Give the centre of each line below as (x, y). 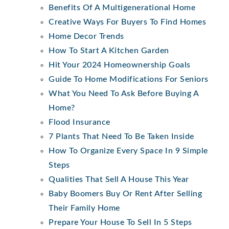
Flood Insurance (79, 122)
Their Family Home (84, 208)
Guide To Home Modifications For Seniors (129, 79)
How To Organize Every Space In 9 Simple (128, 151)
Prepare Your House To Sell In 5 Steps (120, 222)
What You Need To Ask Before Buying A (123, 93)
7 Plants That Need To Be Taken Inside (121, 136)
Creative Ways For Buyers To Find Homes (127, 22)
